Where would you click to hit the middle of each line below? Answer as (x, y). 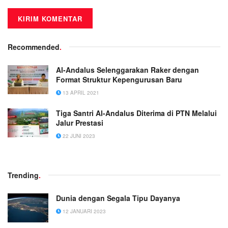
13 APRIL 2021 (80, 93)
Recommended (34, 47)
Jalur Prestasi (80, 123)
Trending (23, 175)
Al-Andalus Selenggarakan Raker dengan (127, 70)
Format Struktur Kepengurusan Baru (119, 80)
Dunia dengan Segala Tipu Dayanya (118, 198)
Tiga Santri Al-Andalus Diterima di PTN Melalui (136, 113)
